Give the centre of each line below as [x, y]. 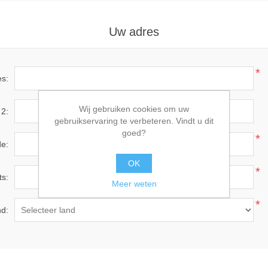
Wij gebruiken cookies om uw [134, 109]
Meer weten [134, 183]
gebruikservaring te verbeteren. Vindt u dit [134, 121]
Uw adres [134, 32]
